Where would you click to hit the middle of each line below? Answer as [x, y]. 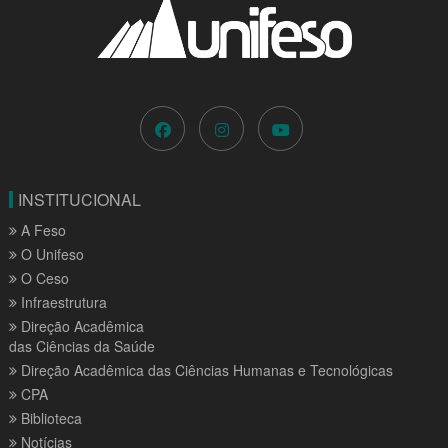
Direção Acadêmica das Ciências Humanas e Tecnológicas [204, 369]
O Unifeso [50, 253]
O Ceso [42, 277]
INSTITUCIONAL [79, 199]
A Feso [41, 229]
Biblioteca [49, 417]
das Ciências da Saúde [81, 345]
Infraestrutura [61, 301]
